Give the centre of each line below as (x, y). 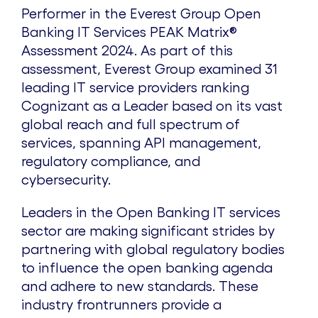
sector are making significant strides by (148, 231)
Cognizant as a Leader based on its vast (152, 106)
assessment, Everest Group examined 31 (149, 69)
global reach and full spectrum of (131, 125)
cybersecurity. (70, 180)
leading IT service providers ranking (135, 88)
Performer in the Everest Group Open (141, 14)
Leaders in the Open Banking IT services (151, 213)
